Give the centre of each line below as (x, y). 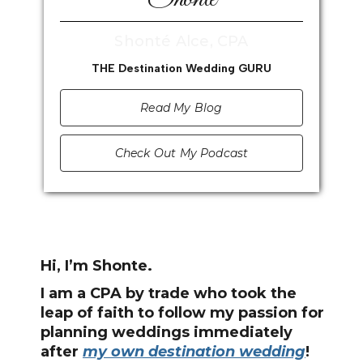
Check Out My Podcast (181, 153)
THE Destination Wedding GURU (181, 68)
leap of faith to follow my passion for (182, 313)
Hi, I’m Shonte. (96, 266)
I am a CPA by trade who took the (169, 293)
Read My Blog (181, 108)
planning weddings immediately (167, 332)
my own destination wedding (194, 352)
